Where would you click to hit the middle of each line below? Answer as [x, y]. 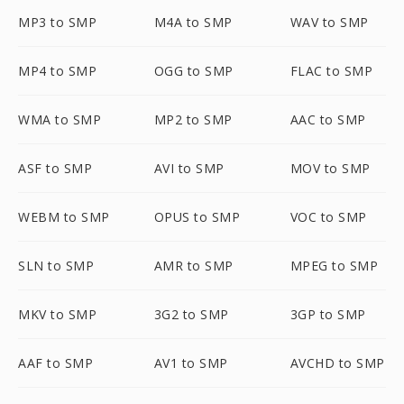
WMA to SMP [60, 119]
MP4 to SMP [57, 71]
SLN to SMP [56, 266]
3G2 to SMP [191, 314]
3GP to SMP [328, 314]
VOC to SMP [328, 217]
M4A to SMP [193, 22]
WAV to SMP [329, 22]
